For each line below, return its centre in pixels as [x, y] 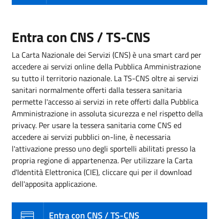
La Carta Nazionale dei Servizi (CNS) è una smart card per [107, 55]
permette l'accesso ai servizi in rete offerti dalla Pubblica [105, 101]
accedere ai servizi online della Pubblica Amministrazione [106, 66]
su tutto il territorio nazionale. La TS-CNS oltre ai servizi [105, 78]
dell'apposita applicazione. [54, 184]
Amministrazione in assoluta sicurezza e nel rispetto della [107, 113]
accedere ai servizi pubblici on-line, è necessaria [91, 137]
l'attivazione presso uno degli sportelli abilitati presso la [104, 148]
